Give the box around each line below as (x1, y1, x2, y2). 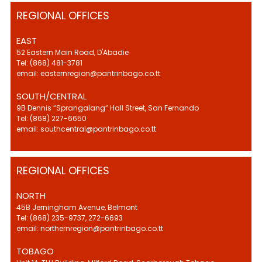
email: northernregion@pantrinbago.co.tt (16, 223, 163, 234)
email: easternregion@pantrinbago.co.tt (16, 68, 160, 79)
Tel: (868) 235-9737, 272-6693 (16, 213, 123, 223)
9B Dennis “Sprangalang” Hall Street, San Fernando (16, 103, 199, 113)
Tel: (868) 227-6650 (16, 113, 87, 124)
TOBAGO (16, 245, 54, 258)
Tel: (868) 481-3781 (16, 58, 82, 68)
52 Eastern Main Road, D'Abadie (16, 47, 129, 58)
